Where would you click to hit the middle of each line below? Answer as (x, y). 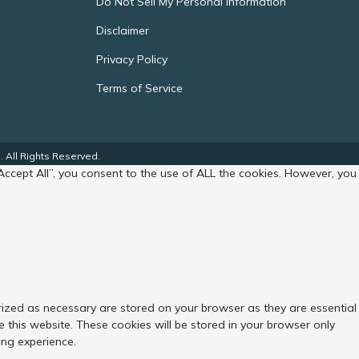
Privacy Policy (131, 59)
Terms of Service (139, 88)
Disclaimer (122, 30)
